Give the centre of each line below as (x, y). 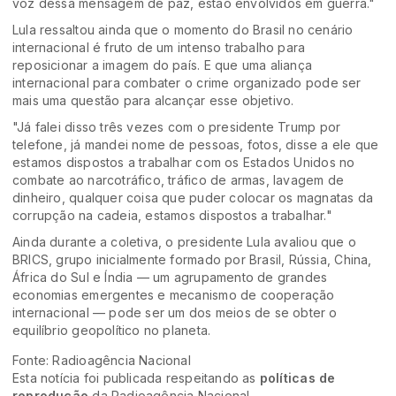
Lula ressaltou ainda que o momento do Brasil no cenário (183, 30)
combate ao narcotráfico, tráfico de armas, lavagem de (179, 180)
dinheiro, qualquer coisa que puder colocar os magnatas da (193, 198)
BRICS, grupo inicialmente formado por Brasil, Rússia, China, (192, 260)
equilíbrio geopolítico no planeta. (112, 331)
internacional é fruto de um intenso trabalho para (159, 48)
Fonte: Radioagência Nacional (102, 361)
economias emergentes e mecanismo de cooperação (174, 295)
